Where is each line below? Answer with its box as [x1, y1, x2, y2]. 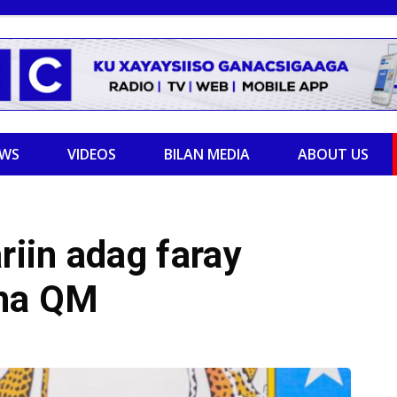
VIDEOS [67, 144, 116, 164]
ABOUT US [298, 144, 369, 164]
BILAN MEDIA [164, 144, 250, 164]
